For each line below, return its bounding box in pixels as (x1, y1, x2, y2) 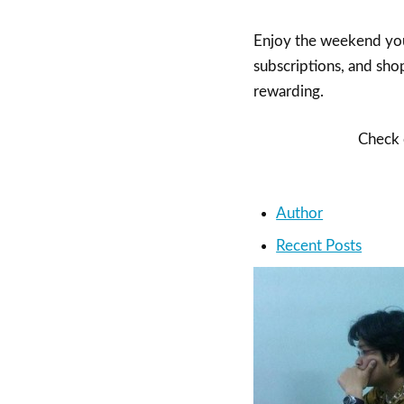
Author (276, 205, 324, 221)
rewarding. (252, 83, 327, 99)
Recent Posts (276, 238, 363, 254)
